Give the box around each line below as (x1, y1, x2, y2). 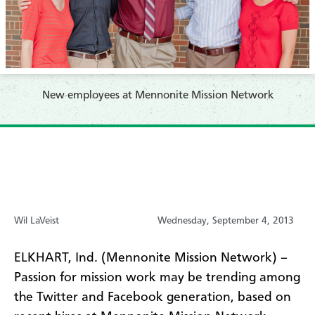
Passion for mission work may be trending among (14, 271, 300, 284)
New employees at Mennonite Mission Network (41, 89, 274, 101)
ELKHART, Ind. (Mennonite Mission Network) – (14, 251, 288, 264)
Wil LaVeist (14, 215, 59, 226)
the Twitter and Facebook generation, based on (14, 290, 291, 304)
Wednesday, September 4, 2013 (157, 215, 294, 226)
